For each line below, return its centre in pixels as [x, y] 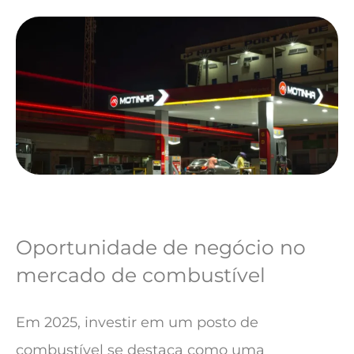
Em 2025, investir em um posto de [137, 322]
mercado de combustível [141, 275]
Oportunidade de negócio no [161, 247]
